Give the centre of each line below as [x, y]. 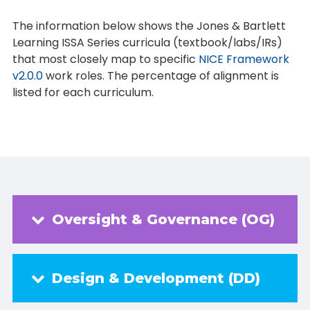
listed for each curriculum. [83, 92]
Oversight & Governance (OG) [163, 219]
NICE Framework [244, 59]
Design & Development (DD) [156, 278]
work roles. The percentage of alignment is [161, 76]
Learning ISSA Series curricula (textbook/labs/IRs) [147, 43]
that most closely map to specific [105, 59]
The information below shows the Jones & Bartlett [149, 26]
